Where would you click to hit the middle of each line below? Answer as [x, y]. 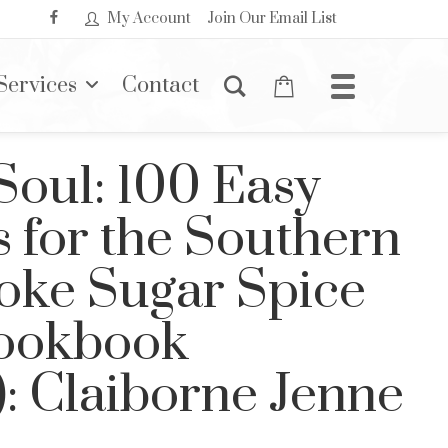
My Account [149, 18]
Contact [160, 85]
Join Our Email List [272, 18]
